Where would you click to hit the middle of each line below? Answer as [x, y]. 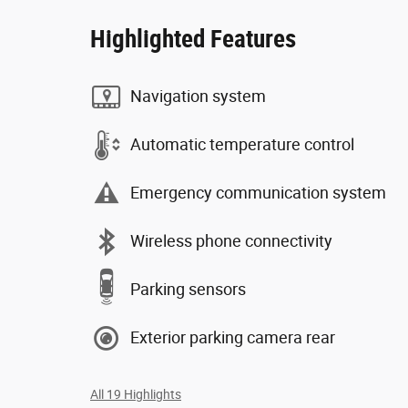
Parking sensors [188, 289]
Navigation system [198, 96]
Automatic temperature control [242, 144]
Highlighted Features [193, 39]
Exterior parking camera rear [233, 337]
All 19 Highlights [136, 394]
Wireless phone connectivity [231, 241]
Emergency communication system [258, 193]
